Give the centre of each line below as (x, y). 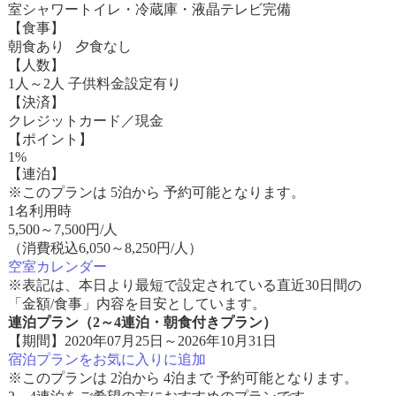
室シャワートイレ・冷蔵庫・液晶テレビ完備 (149, 9)
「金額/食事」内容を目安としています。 (137, 304)
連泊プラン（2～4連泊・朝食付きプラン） (142, 322)
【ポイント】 (50, 139)
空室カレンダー (57, 267)
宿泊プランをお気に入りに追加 (107, 359)
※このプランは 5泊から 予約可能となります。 (156, 192)
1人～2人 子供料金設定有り (94, 84)
